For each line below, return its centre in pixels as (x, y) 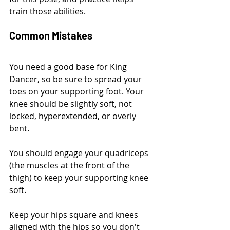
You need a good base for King (69, 66)
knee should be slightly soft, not (72, 103)
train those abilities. (47, 11)
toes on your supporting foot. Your (78, 91)
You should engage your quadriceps (80, 153)
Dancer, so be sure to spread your (76, 79)
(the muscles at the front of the (70, 165)
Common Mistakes (51, 35)
